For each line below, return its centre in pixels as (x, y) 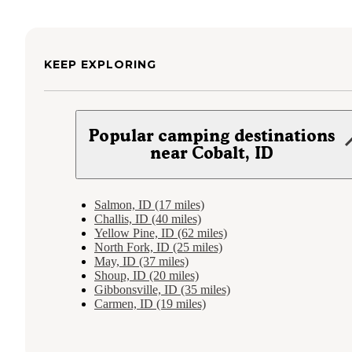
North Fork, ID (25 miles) (158, 247)
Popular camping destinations (212, 135)
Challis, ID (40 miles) (148, 218)
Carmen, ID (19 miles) (150, 303)
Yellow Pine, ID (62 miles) (161, 233)
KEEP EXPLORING (100, 64)
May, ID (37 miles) (141, 261)
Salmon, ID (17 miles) (149, 204)
